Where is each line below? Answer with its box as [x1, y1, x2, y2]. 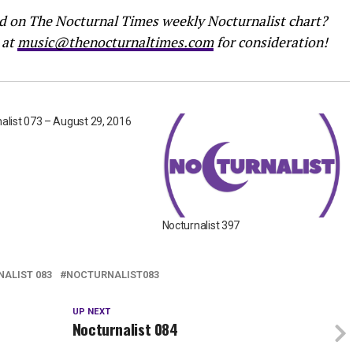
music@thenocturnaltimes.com [17, 33, 214, 51]
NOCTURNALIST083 [66, 268, 159, 281]
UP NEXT [72, 306, 110, 317]
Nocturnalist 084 [72, 317, 178, 340]
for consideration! [214, 33, 328, 51]
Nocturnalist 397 [162, 218, 240, 232]
